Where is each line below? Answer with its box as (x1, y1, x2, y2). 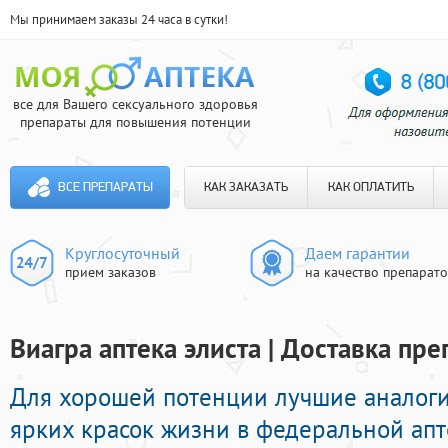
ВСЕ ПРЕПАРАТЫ (57, 181, 153, 194)
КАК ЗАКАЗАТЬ (204, 181, 288, 194)
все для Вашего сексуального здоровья (12, 95, 258, 113)
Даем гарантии (305, 243, 410, 263)
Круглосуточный (65, 243, 180, 263)
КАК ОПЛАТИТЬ (327, 181, 414, 194)
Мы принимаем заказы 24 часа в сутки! (10, 11, 228, 28)
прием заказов (65, 263, 156, 281)
